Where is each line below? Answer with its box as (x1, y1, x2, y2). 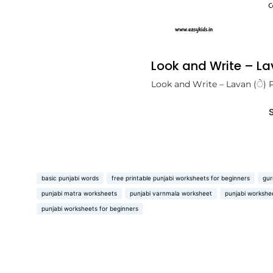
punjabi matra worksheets (41, 190, 117, 197)
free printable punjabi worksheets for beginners (112, 174, 250, 182)
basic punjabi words (41, 174, 99, 182)
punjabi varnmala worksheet (130, 190, 212, 197)
